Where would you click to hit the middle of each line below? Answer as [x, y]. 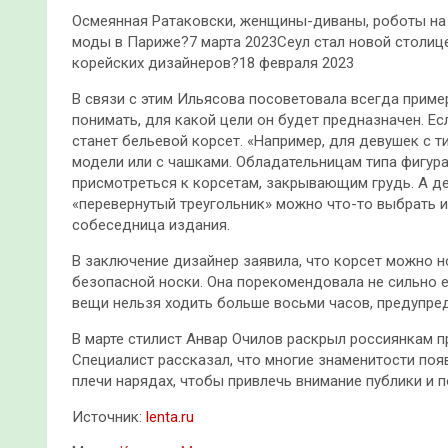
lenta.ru [170, 416]
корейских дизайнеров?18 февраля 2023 [213, 62]
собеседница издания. [151, 224]
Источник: [109, 416]
